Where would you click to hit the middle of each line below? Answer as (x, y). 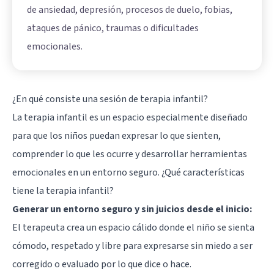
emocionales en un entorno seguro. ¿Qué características (128, 173)
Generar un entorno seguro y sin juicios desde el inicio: (132, 209)
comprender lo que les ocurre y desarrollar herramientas (130, 154)
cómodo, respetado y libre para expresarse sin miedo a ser (132, 246)
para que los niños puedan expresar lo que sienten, (117, 136)
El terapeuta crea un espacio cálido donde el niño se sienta (133, 228)
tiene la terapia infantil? (63, 191)
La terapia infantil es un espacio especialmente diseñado (130, 118)
